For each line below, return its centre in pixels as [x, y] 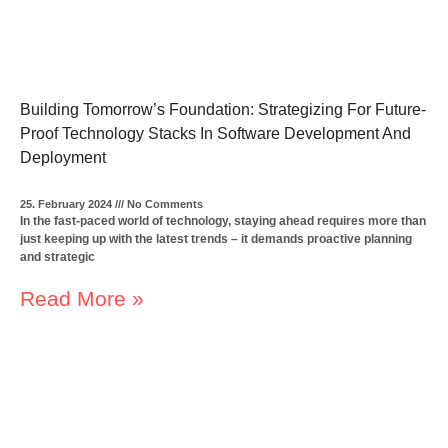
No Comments [164, 203]
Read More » [82, 298]
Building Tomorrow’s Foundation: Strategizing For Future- [223, 109]
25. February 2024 [68, 203]
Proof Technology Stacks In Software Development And [216, 133]
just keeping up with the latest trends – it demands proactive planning [216, 238]
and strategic [58, 256]
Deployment [63, 157]
